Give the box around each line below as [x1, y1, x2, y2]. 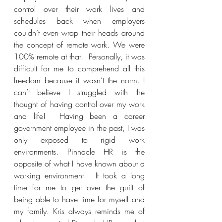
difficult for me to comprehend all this [14, 63, 145, 74]
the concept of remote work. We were [14, 39, 145, 50]
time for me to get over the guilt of [14, 182, 145, 193]
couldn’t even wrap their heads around [14, 27, 145, 38]
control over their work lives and [14, 3, 145, 14]
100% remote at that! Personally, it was [14, 51, 145, 62]
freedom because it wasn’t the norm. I [14, 75, 145, 86]
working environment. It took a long [14, 170, 145, 181]
